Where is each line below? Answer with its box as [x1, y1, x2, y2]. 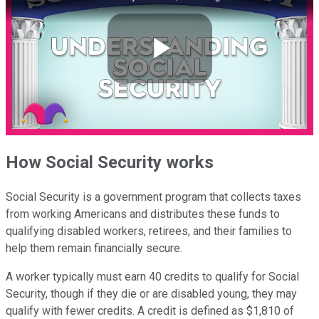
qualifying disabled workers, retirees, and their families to [6, 224, 292, 239]
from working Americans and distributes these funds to [6, 207, 280, 221]
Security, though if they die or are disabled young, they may [6, 287, 297, 301]
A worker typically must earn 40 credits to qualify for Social [6, 270, 299, 284]
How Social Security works [6, 152, 214, 172]
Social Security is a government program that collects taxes [6, 190, 301, 204]
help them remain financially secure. [6, 241, 182, 256]
